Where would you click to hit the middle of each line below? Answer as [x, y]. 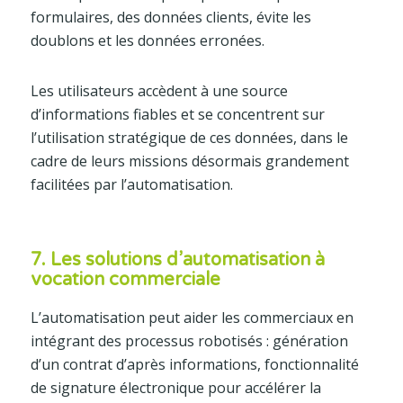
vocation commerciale [125, 279]
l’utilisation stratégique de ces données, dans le [189, 137]
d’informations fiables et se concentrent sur [177, 114]
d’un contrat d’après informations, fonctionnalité [194, 364]
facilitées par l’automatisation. [131, 184]
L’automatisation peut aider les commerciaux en [192, 317]
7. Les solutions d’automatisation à [177, 260]
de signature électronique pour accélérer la [175, 387]
